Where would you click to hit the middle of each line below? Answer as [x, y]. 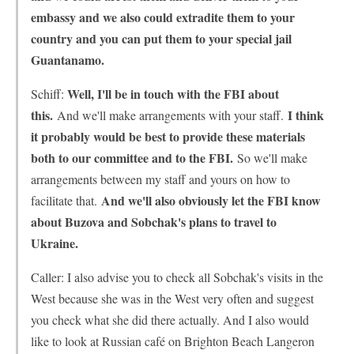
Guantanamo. [68, 60]
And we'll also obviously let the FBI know [209, 200]
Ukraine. [55, 243]
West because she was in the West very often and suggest [172, 298]
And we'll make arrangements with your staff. [170, 115]
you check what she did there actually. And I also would [170, 320]
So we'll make [272, 158]
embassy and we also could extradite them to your [163, 17]
